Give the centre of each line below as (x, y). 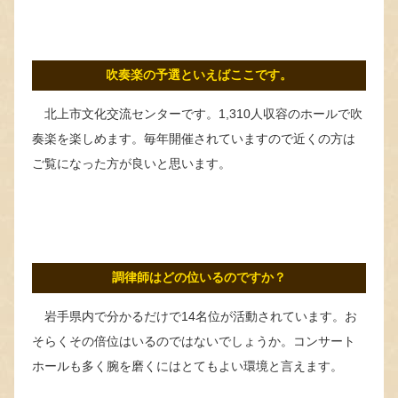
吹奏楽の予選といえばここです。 (199, 75)
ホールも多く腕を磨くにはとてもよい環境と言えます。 (187, 366)
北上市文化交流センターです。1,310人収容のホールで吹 (197, 113)
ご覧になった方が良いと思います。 (131, 163)
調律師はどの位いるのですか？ (199, 277)
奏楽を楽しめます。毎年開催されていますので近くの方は (194, 138)
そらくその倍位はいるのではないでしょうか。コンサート (194, 341)
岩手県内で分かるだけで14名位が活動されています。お (195, 316)
